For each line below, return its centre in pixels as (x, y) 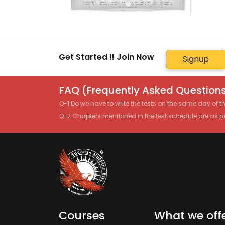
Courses (82, 216)
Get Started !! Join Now (106, 57)
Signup (196, 59)
